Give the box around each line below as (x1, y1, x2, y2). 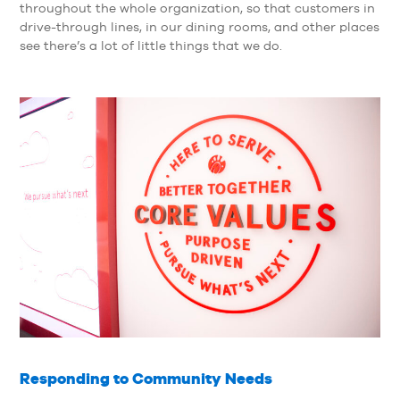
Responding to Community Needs (19, 370, 272, 388)
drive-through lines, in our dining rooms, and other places (19, 19, 379, 34)
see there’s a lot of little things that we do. (19, 37, 282, 53)
